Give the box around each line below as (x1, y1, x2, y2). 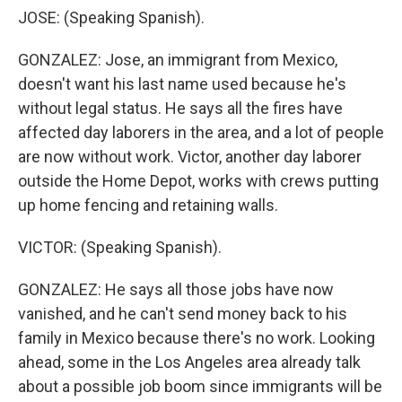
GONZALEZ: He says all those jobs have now (18, 280, 334, 299)
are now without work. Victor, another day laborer (18, 147, 362, 166)
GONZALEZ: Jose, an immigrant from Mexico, (18, 50, 337, 69)
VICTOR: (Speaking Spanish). (18, 238, 222, 257)
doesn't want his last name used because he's (18, 74, 346, 93)
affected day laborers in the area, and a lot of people (18, 123, 384, 142)
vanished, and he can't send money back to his (18, 304, 347, 323)
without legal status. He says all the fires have (18, 99, 343, 118)
